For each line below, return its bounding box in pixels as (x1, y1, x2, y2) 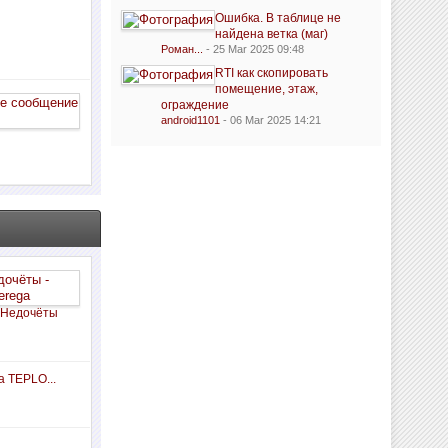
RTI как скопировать (214, 66, 328, 80)
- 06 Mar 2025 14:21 (219, 114, 321, 126)
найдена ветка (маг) (214, 27, 328, 41)
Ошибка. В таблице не (214, 11, 341, 25)
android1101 (160, 114, 220, 126)
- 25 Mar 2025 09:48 (202, 43, 304, 55)
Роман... (160, 43, 203, 55)
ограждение (160, 98, 229, 112)
